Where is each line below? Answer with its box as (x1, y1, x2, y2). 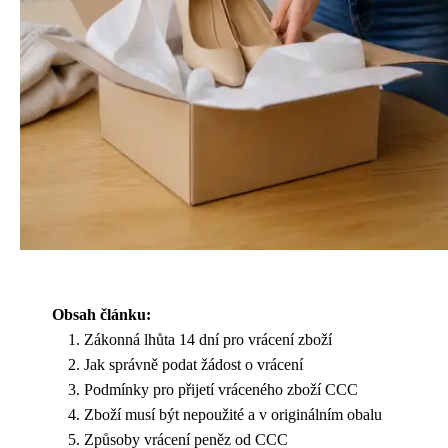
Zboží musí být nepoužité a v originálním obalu (84, 405, 382, 423)
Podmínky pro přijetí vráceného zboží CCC (84, 380, 358, 398)
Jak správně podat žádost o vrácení (84, 355, 303, 373)
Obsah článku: (52, 305, 151, 323)
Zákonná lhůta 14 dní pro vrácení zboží (84, 330, 332, 348)
